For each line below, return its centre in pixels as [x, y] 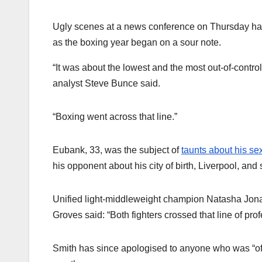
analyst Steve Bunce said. [106, 84]
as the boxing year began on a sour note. [137, 43]
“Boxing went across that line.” [115, 117]
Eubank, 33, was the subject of [117, 150]
